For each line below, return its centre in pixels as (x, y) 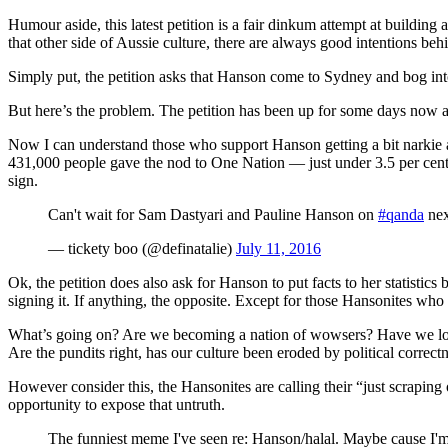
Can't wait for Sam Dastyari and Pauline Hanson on (213, 214)
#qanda (401, 214)
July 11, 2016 (278, 248)
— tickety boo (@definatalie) (142, 248)
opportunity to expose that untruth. (116, 404)
